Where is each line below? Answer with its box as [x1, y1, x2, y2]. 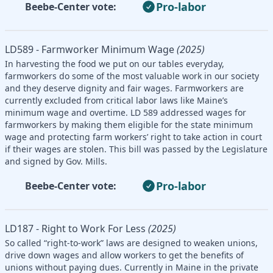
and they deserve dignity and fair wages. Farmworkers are [5, 82, 244, 94]
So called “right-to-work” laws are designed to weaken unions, [5, 236, 258, 249]
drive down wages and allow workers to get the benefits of [5, 249, 244, 261]
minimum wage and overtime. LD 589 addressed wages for [5, 106, 246, 118]
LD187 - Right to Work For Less [5, 221, 146, 235]
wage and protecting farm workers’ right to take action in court [5, 130, 262, 143]
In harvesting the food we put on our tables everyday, [5, 57, 224, 69]
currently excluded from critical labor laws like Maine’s [5, 94, 228, 106]
